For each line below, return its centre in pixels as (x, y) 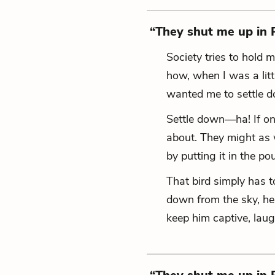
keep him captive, (208, 218)
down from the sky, (213, 199)
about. (182, 137)
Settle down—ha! (208, 119)
